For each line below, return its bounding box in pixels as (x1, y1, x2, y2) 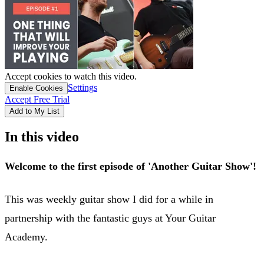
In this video (5, 128, 79, 144)
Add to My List (9, 106, 60, 115)
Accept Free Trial (5, 94, 70, 104)
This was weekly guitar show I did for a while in (5, 193, 213, 205)
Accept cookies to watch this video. (5, 71, 137, 81)
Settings (68, 82, 97, 93)
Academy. (5, 230, 48, 243)
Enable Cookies (9, 83, 63, 93)
